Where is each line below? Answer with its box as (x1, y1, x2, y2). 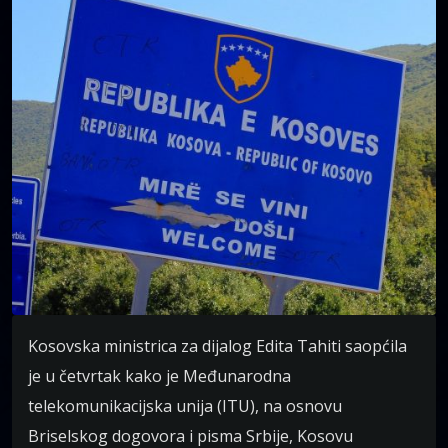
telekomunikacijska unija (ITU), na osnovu (28, 395, 342, 417)
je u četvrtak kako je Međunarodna (28, 365, 291, 387)
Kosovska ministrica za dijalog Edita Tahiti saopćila (28, 335, 407, 357)
